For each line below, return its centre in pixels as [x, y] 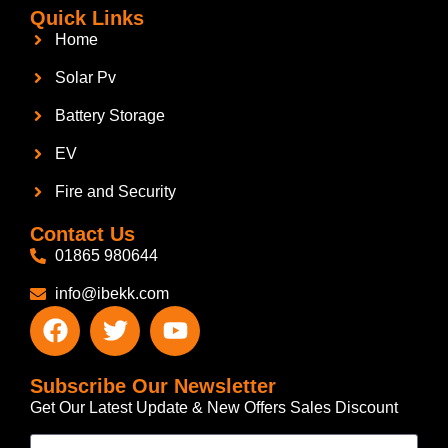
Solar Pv [85, 77]
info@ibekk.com [112, 293]
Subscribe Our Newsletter [153, 385]
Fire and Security [115, 191]
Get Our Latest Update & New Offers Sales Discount [214, 407]
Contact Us [82, 233]
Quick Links [87, 17]
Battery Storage [110, 115]
